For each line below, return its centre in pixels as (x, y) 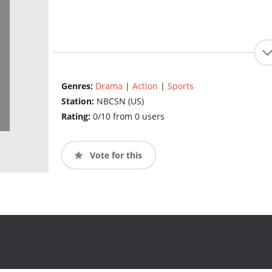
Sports (180, 86)
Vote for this (114, 155)
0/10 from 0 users (128, 117)
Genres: (78, 86)
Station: (79, 101)
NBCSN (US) (120, 101)
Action (145, 86)
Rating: (77, 117)
